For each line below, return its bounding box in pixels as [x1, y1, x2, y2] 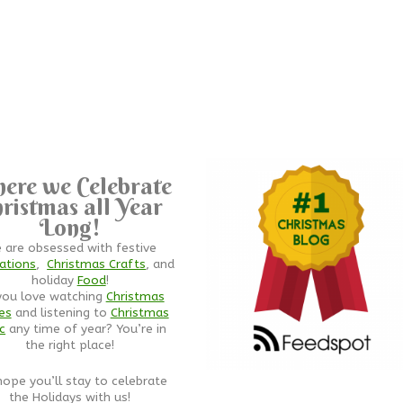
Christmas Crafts [47, 256, 147, 272]
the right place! [25, 337, 115, 353]
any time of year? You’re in [5, 321, 167, 336]
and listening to [11, 305, 111, 320]
